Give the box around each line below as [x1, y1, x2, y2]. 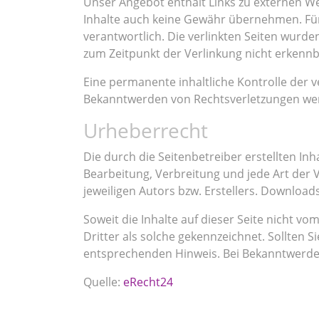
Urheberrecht [83, 117, 208, 144]
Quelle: [83, 274, 123, 290]
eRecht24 [123, 274, 173, 290]
